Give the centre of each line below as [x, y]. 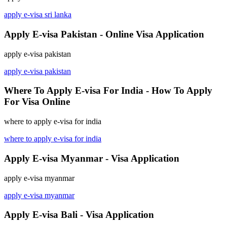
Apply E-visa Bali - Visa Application [79, 215]
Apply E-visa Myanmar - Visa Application [92, 158]
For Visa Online [37, 102]
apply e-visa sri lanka [38, 15]
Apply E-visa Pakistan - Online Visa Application [104, 34]
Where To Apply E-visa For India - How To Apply [108, 91]
